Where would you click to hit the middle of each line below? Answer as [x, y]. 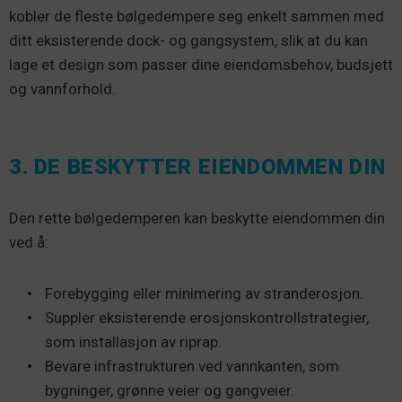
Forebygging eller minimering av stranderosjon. [204, 294]
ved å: [29, 243]
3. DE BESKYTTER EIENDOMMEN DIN [197, 167]
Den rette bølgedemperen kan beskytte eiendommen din [197, 218]
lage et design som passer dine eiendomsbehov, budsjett [201, 65]
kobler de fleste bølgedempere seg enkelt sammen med [197, 17]
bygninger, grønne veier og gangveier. [170, 391]
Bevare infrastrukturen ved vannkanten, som [192, 367]
